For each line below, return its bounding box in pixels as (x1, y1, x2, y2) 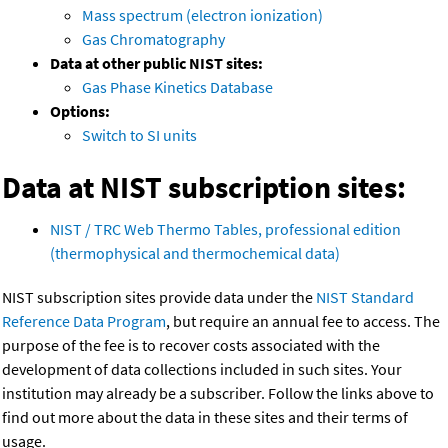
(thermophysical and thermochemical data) (50, 243, 340, 264)
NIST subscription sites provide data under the (2, 287, 316, 308)
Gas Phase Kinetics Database (82, 77, 273, 98)
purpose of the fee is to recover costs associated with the (2, 335, 380, 356)
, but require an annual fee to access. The (166, 311, 440, 332)
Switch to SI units (82, 125, 197, 146)
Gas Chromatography (82, 29, 225, 50)
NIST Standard (316, 287, 414, 308)
